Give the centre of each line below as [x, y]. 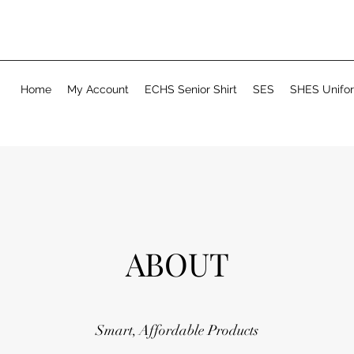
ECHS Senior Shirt [191, 89]
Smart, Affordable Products [177, 330]
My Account [98, 89]
